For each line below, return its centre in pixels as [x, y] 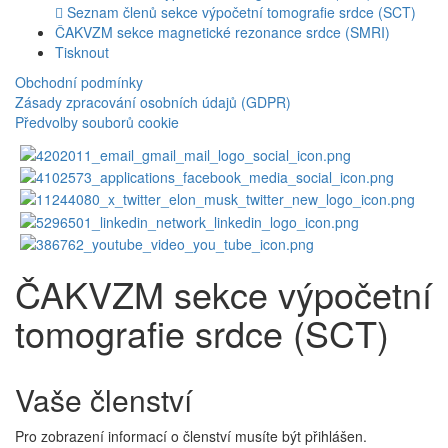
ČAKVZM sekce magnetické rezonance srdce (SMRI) [222, 32]
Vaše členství [103, 399]
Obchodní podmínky [79, 82]
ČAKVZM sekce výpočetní [223, 293]
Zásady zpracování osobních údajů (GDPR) [153, 102]
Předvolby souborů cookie [97, 122]
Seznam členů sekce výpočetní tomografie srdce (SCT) [239, 12]
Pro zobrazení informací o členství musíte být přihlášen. [191, 435]
